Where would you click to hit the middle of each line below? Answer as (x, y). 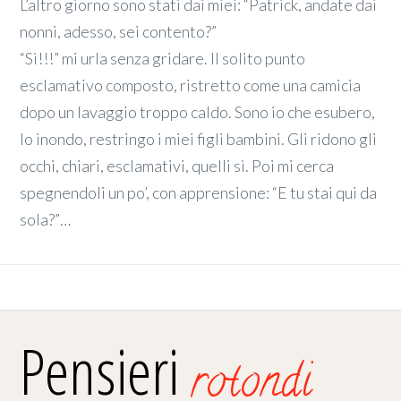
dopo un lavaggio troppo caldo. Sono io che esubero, (198, 111)
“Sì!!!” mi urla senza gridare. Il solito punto (163, 58)
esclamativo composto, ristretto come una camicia (191, 85)
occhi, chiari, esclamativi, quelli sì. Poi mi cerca (177, 165)
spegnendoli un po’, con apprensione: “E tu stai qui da (199, 192)
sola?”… (46, 219)
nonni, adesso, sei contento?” (119, 31)
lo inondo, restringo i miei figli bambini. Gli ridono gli (199, 138)
